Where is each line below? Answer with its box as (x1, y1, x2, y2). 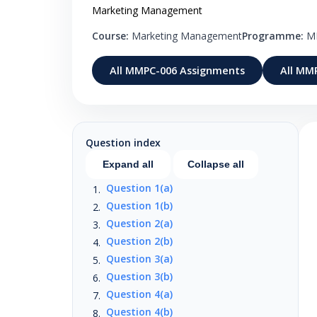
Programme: (242, 29, 304, 42)
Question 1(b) (105, 198, 173, 212)
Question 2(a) (105, 216, 173, 230)
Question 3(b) (105, 269, 173, 283)
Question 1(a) (105, 180, 173, 195)
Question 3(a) (105, 251, 173, 265)
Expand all (103, 158, 154, 170)
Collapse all (188, 158, 244, 170)
